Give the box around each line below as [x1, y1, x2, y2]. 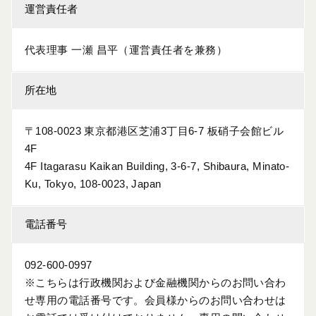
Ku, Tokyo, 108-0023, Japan [25, 178, 162, 190]
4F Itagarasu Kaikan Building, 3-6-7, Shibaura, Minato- [25, 160, 290, 172]
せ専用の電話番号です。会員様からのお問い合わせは [25, 294, 286, 306]
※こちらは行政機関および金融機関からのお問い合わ [25, 276, 286, 288]
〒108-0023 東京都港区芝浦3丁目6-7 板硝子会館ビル [25, 125, 284, 137]
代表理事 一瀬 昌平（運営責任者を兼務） [25, 44, 227, 56]
